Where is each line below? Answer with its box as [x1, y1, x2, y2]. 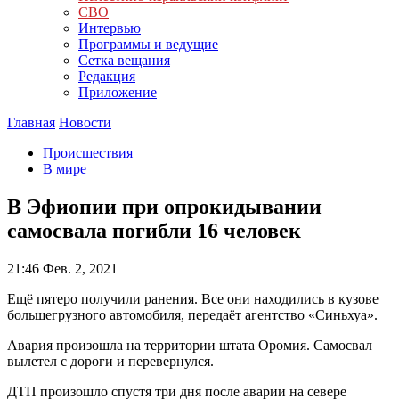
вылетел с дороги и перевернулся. [7, 353, 214, 369]
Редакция [78, 69, 135, 84]
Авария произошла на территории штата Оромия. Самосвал [7, 337, 372, 353]
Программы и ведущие [78, 37, 218, 52]
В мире [43, 161, 86, 176]
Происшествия [43, 145, 133, 160]
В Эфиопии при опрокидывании [7, 194, 322, 218]
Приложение [78, 85, 157, 100]
